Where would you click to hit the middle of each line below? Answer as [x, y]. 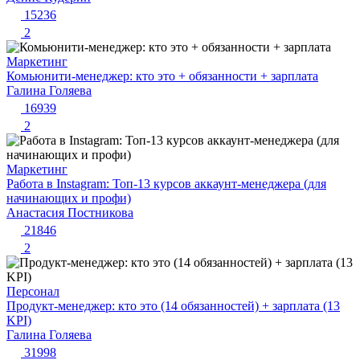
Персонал [33, 292]
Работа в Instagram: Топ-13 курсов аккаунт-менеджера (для [166, 184]
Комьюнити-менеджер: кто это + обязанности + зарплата [162, 76]
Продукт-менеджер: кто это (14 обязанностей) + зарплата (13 [173, 306]
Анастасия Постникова [70, 213]
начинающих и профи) [69, 198]
